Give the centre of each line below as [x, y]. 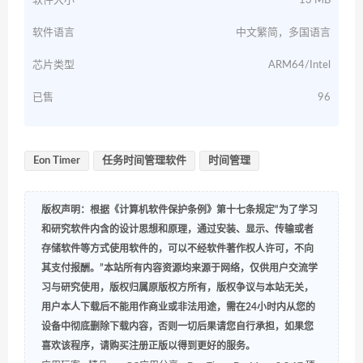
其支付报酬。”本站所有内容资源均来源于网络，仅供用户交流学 [179, 268]
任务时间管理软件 [144, 160]
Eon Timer [57, 160]
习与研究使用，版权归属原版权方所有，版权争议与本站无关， [177, 287]
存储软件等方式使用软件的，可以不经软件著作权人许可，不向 [177, 248]
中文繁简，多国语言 [283, 32]
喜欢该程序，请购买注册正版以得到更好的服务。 [148, 346]
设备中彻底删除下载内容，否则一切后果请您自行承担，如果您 [177, 326]
